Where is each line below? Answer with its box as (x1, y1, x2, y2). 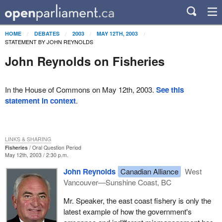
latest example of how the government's (63, 206, 192, 217)
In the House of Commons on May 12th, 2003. (4, 84, 156, 95)
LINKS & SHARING (4, 135, 51, 143)
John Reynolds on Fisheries (4, 52, 165, 69)
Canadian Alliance (120, 166, 178, 176)
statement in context (4, 95, 76, 107)
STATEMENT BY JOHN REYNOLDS (4, 37, 93, 46)
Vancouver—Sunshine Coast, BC (63, 176, 171, 187)
